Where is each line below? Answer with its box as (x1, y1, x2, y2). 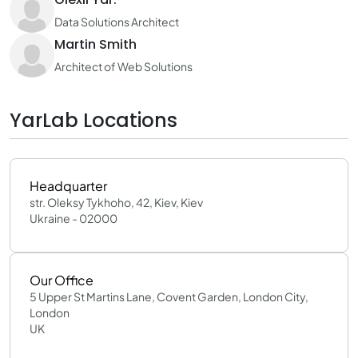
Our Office (30, 272, 93, 288)
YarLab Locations (10, 107, 177, 133)
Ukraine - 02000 (30, 211, 117, 225)
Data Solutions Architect (54, 14, 179, 29)
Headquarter (30, 177, 107, 194)
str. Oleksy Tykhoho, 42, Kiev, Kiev (30, 195, 203, 209)
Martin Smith (54, 34, 137, 54)
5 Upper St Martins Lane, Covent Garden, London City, (30, 289, 308, 304)
